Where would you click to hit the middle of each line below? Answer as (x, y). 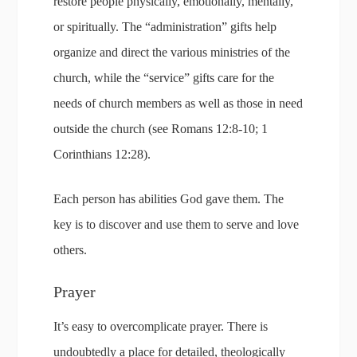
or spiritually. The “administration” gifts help (165, 27)
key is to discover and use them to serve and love (177, 224)
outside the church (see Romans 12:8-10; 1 (161, 129)
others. (71, 250)
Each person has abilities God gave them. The (169, 199)
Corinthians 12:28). (102, 154)
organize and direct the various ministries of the (172, 52)
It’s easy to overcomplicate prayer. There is (161, 326)
